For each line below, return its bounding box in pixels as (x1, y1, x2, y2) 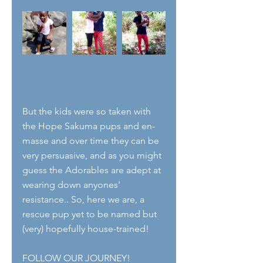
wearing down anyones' (22, 179, 123, 191)
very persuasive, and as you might (22, 150, 164, 161)
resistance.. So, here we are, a (22, 194, 147, 205)
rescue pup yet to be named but (22, 208, 159, 220)
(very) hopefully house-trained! (22, 223, 149, 235)
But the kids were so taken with (22, 106, 153, 117)
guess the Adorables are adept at (22, 164, 163, 176)
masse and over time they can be (22, 135, 161, 147)
